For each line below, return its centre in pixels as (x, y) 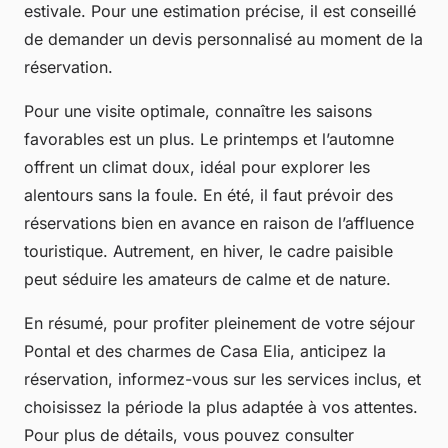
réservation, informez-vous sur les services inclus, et (222, 378)
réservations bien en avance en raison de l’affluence (219, 222)
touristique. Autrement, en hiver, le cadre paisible (208, 250)
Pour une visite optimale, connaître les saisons (198, 110)
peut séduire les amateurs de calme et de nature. (207, 278)
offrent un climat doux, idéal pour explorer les (197, 166)
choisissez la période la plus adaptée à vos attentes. (221, 406)
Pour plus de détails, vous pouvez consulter (189, 434)
